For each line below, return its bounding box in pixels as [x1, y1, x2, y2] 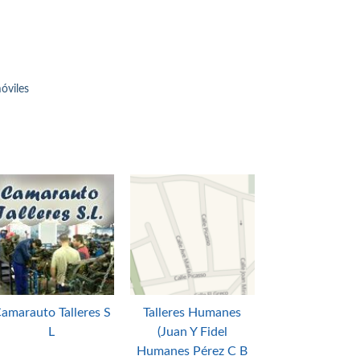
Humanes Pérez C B [137, 345, 247, 358]
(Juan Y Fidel [157, 325, 227, 339]
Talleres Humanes [143, 306, 241, 320]
